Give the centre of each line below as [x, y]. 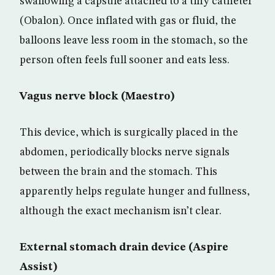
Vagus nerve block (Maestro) [97, 97]
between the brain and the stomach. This [118, 172]
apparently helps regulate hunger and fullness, [135, 192]
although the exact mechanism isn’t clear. [121, 211]
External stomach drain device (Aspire [124, 248]
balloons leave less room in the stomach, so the [134, 41]
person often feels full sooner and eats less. [125, 60]
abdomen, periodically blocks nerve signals [125, 153]
